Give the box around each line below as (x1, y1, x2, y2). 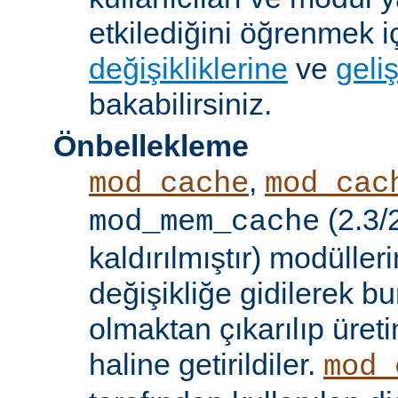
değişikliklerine (89, 51, 288, 85)
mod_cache (89, 166, 249, 201)
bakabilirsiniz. (89, 86, 272, 121)
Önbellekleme (53, 128, 249, 163)
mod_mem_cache (89, 204, 320, 239)
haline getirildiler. (89, 346, 323, 381)
